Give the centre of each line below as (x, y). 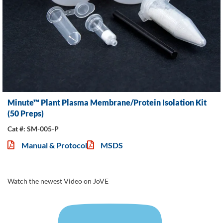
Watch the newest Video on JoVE (58, 181)
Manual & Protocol (54, 145)
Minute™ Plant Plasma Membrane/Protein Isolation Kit (107, 102)
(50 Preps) (26, 113)
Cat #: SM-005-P (33, 128)
